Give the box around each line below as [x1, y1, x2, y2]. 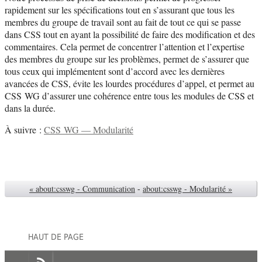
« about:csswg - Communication [29, 182, 135, 194]
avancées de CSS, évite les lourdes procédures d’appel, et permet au [5, 77, 254, 89]
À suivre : [5, 123, 44, 136]
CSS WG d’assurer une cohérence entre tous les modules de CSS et [5, 89, 254, 102]
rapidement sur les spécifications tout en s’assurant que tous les [5, 3, 235, 16]
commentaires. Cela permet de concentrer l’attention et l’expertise [5, 40, 244, 53]
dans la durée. [5, 101, 56, 114]
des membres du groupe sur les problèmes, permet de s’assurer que [5, 52, 249, 65]
